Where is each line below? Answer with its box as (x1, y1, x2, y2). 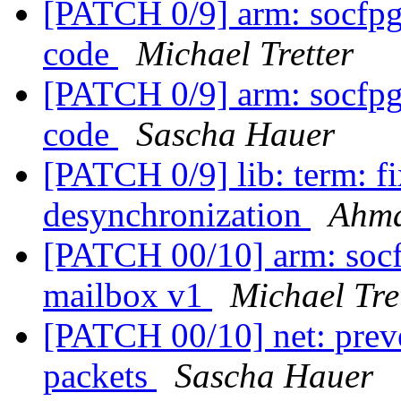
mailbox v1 (43, 276, 212, 315)
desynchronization (43, 195, 311, 235)
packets (43, 356, 157, 396)
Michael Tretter (136, 34, 354, 73)
